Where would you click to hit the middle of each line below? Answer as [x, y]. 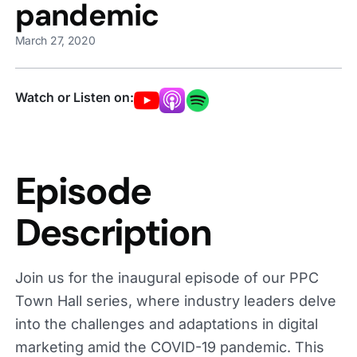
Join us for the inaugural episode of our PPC [167, 277]
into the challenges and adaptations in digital [166, 324]
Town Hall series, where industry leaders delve [175, 300]
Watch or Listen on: [74, 97]
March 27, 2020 [55, 40]
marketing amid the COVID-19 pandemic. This [169, 347]
